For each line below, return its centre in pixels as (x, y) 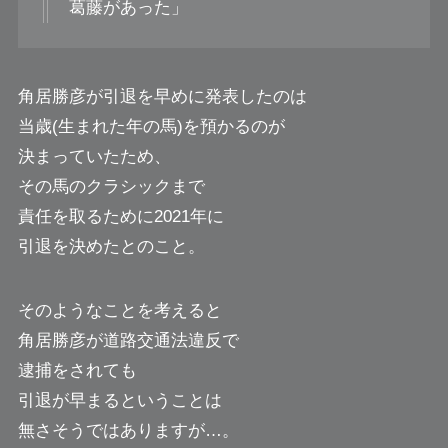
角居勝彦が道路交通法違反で (128, 341)
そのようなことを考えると (119, 311)
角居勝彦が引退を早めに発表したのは (162, 97)
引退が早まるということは (119, 401)
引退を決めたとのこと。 (111, 247)
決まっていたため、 (94, 157)
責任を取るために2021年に (120, 217)
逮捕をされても (77, 371)
